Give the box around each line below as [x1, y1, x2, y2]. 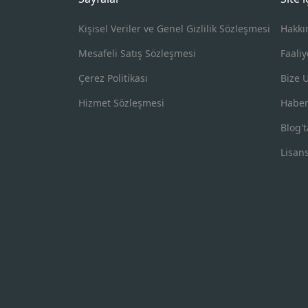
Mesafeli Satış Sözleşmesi [78, 46, 196, 60]
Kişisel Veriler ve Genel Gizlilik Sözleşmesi [78, 21, 270, 35]
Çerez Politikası [78, 71, 148, 85]
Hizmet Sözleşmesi [78, 96, 164, 109]
